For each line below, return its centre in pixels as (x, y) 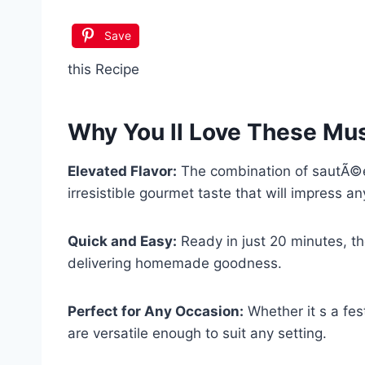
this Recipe (103, 69)
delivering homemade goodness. (175, 263)
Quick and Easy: (122, 241)
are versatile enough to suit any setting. (197, 333)
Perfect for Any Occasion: (156, 311)
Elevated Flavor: (122, 171)
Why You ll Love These (195, 132)
